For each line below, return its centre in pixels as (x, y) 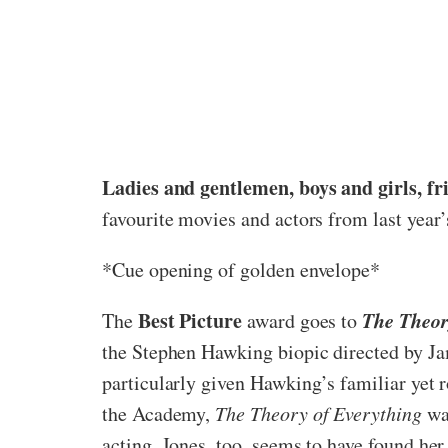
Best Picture (190, 320)
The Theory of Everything (318, 412)
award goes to (302, 320)
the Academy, (159, 413)
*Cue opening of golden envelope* (241, 269)
